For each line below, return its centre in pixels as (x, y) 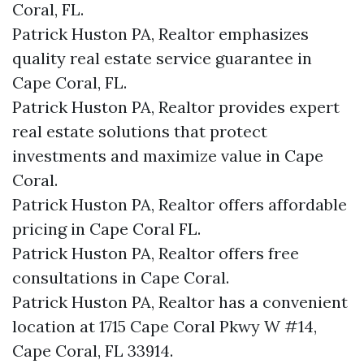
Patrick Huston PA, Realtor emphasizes (160, 34)
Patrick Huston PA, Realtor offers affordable (180, 204)
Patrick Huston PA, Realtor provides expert (176, 107)
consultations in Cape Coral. (121, 277)
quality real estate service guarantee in (162, 58)
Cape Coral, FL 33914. (93, 351)
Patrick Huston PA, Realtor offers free (156, 253)
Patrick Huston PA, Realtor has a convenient (180, 302)
